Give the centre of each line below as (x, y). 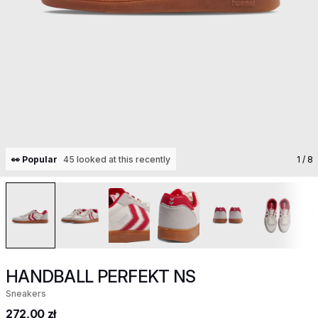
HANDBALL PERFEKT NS (101, 276)
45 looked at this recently (117, 159)
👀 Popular (34, 159)
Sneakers (26, 294)
